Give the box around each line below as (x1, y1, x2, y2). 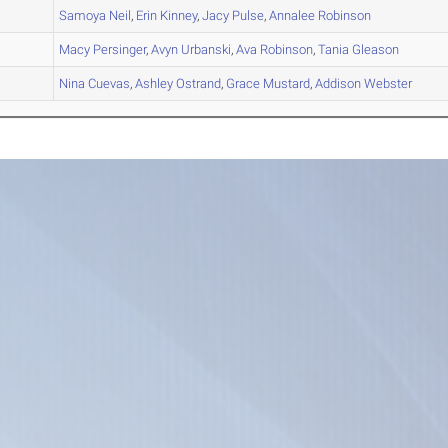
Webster (361, 76, 413, 92)
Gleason (349, 42, 400, 58)
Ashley (135, 76, 174, 92)
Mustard (260, 76, 311, 92)
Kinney (157, 8, 198, 24)
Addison (315, 76, 362, 92)
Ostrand (173, 76, 222, 92)
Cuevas (85, 76, 131, 92)
